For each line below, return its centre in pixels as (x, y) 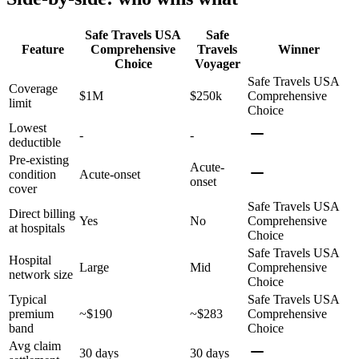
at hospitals (37, 228)
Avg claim (35, 345)
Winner (299, 49)
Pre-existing (39, 159)
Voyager (217, 63)
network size (41, 274)
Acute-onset (110, 174)
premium (31, 313)
